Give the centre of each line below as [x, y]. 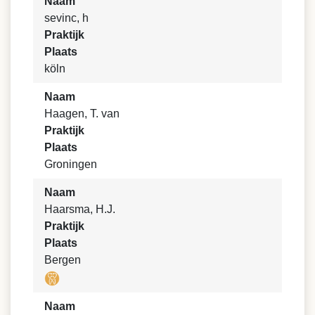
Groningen [71, 164]
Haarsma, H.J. [80, 209]
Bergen [63, 260]
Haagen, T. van [82, 114]
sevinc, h [66, 18]
